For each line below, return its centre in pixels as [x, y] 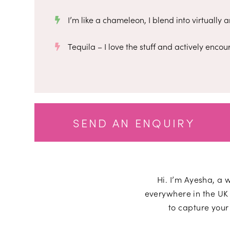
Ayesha [198, 179]
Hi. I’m [171, 179]
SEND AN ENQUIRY [134, 122]
